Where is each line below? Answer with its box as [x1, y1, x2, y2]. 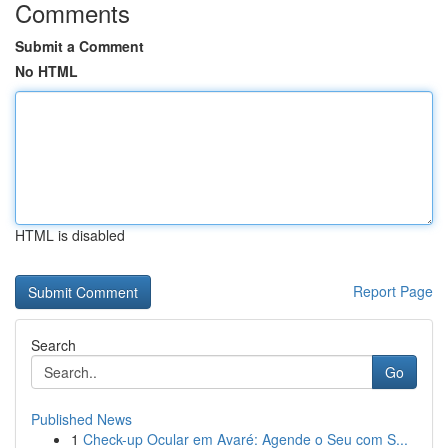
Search [31, 335, 76, 355]
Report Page [353, 281, 433, 301]
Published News [31, 409, 132, 429]
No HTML [15, 61, 78, 81]
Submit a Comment [15, 36, 144, 56]
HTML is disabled [15, 225, 125, 245]
